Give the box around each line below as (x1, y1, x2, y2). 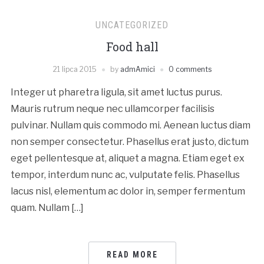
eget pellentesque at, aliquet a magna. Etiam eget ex (10, 153, 245, 164)
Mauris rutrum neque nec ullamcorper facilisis (10, 103, 214, 115)
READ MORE (106, 250, 158, 260)
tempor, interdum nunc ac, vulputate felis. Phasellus (10, 169, 240, 181)
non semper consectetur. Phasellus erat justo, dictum (10, 136, 249, 148)
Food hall (105, 39, 159, 55)
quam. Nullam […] (10, 202, 84, 214)
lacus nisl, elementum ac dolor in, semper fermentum (10, 186, 245, 197)
